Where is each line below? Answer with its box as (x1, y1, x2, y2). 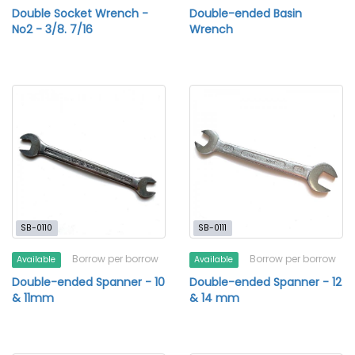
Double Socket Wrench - (12, 6, 148, 21)
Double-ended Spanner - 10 (12, 274, 165, 290)
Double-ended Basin (189, 6, 302, 21)
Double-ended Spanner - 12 (189, 274, 342, 290)
